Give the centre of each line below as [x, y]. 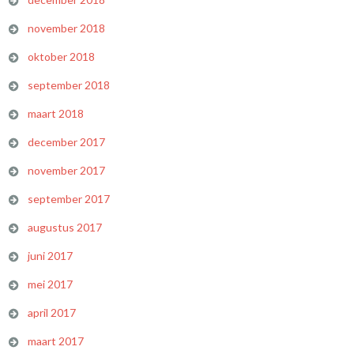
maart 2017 [56, 341]
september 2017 [69, 199]
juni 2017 [50, 256]
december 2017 [66, 142]
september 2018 [69, 85]
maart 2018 [56, 113]
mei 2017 [50, 284]
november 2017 [66, 170]
